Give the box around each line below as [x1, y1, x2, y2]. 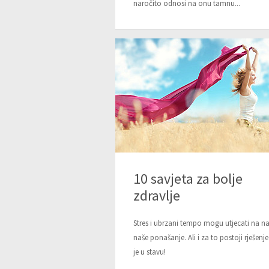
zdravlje [133, 186, 180, 205]
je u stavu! [133, 247, 166, 257]
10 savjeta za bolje [133, 169, 243, 188]
